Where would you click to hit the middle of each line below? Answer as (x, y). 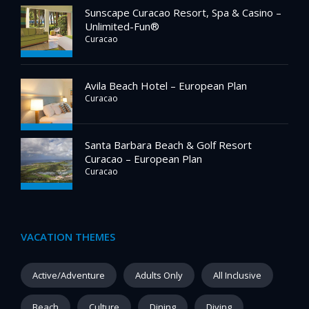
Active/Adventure (69, 276)
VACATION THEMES (68, 237)
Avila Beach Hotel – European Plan (166, 86)
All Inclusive (237, 276)
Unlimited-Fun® (122, 27)
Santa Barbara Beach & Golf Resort (168, 145)
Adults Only (159, 276)
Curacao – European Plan (143, 159)
